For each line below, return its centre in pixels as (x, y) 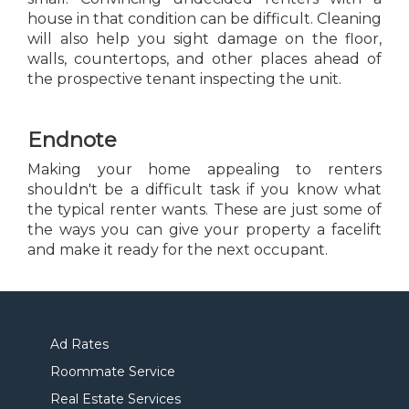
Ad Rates (79, 345)
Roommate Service (113, 372)
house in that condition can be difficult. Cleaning (204, 19)
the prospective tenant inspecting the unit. (184, 79)
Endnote (72, 139)
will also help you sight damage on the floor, (204, 39)
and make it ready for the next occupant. (178, 250)
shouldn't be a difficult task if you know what (204, 190)
